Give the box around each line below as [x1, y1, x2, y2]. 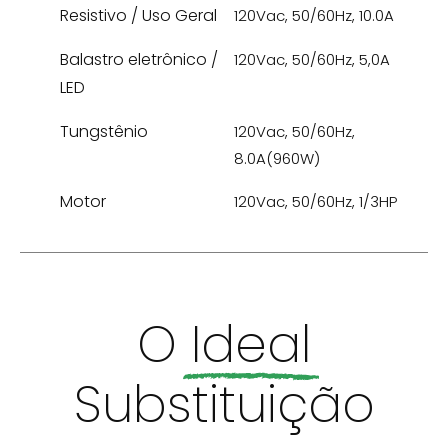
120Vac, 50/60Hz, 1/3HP [234, 190, 397, 212]
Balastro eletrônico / [60, 47, 218, 71]
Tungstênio [60, 119, 148, 143]
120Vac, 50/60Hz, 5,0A [234, 48, 390, 70]
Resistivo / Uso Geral [60, 3, 217, 27]
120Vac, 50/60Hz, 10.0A [234, 4, 394, 26]
